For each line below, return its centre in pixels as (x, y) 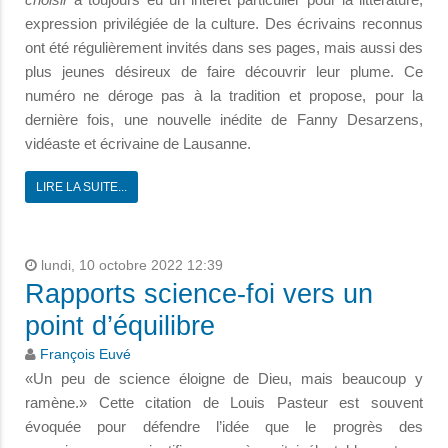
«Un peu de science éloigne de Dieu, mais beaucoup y (224, 378)
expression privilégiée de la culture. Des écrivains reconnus (224, 23)
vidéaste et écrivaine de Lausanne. (138, 143)
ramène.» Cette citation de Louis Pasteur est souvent (224, 402)
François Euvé (85, 354)
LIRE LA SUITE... (81, 186)
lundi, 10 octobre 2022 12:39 (130, 265)
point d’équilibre (120, 325)
